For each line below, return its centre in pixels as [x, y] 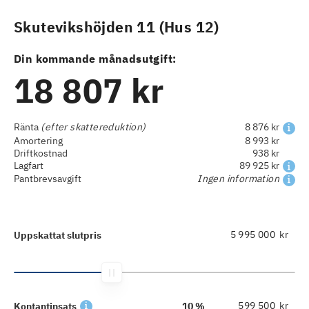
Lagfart [29, 165]
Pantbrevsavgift [48, 179]
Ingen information [238, 179]
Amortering [38, 140]
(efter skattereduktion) [92, 127]
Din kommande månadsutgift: [95, 59]
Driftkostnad [41, 153]
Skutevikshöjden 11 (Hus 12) [117, 28]
